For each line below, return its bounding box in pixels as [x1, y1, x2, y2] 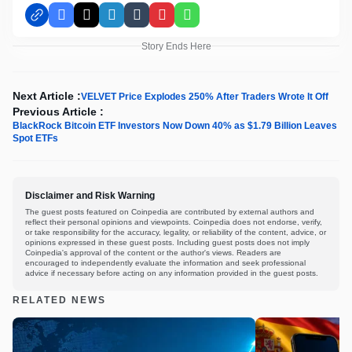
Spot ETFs [13, 132, 58, 144]
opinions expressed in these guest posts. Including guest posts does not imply [25, 237, 310, 247]
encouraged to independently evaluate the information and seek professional [25, 258, 306, 267]
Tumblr [135, 14, 173, 27]
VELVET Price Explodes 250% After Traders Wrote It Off [81, 90, 328, 102]
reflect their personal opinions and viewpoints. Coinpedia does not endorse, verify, [25, 217, 322, 226]
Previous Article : [13, 104, 104, 118]
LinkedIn [110, 14, 158, 27]
